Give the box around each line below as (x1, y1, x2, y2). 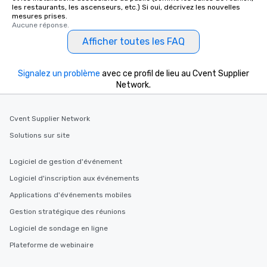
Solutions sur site (10, 131, 70, 139)
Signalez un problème (18, 69, 100, 79)
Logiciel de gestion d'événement (10, 157, 122, 166)
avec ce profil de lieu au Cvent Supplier (100, 69, 249, 79)
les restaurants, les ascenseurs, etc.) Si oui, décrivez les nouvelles (12, 3, 240, 11)
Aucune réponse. (12, 21, 69, 29)
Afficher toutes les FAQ (82, 36, 185, 47)
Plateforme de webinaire (10, 241, 94, 249)
